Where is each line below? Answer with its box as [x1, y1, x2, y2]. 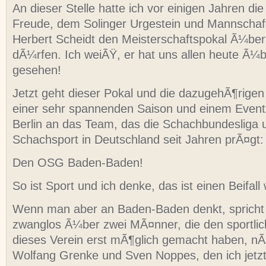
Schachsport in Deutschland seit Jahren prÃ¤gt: [12, 133, 264, 147]
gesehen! [12, 64, 61, 77]
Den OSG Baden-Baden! [12, 156, 143, 170]
